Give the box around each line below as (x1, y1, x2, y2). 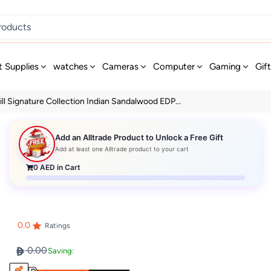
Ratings (44, 221, 70, 230)
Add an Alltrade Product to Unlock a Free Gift (55, 132, 224, 143)
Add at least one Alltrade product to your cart (55, 145, 189, 153)
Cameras (102, 61, 139, 72)
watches (53, 61, 88, 72)
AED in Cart (38, 162, 81, 172)
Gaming (209, 61, 241, 72)
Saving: (47, 246, 74, 256)
